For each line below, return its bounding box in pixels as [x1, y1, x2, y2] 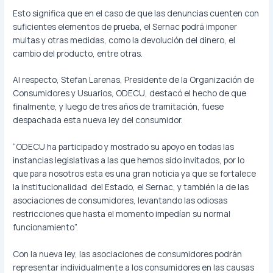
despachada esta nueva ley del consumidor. [13, 114, 183, 126]
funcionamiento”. [13, 221, 79, 233]
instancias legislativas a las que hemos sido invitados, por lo [13, 154, 245, 166]
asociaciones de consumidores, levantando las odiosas [13, 194, 228, 207]
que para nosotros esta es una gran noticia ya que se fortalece [13, 168, 257, 180]
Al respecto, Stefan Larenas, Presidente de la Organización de [13, 74, 255, 86]
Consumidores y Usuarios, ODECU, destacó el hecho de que [13, 87, 247, 99]
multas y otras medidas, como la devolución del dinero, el [13, 34, 236, 46]
